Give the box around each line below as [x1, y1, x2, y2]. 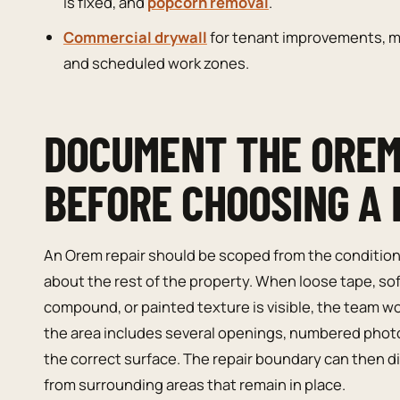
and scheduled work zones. [62, 52, 249, 73]
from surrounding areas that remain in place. [43, 374, 346, 396]
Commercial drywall [62, 26, 207, 47]
